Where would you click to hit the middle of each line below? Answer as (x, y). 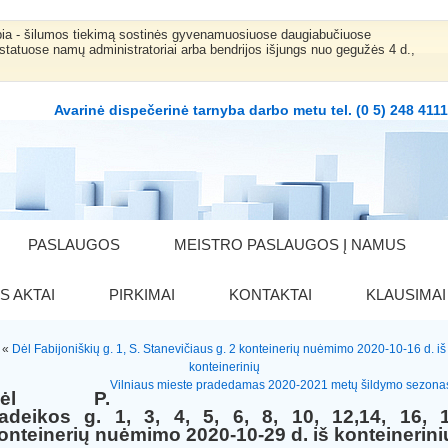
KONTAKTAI (270, 294)
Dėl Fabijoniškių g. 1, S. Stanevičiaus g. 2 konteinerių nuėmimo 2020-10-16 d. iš (229, 349)
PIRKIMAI (142, 294)
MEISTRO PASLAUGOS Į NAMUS (290, 244)
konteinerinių (224, 367)
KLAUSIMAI (406, 294)
